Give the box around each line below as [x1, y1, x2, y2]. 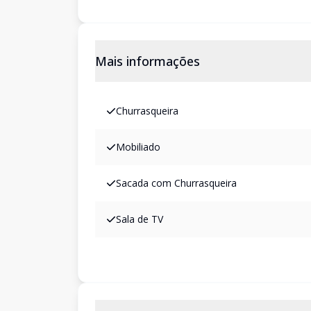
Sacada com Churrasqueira [116, 176, 237, 190]
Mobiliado [116, 140, 160, 153]
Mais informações [95, 53, 200, 69]
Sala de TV [116, 212, 163, 226]
